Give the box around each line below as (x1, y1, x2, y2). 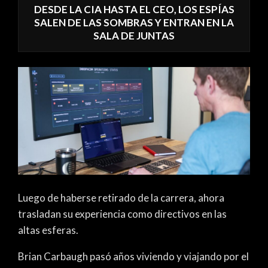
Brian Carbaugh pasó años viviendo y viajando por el (18, 249, 249, 263)
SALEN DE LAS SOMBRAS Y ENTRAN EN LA (34, 16, 234, 29)
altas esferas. (18, 223, 78, 236)
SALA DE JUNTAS (93, 29, 175, 42)
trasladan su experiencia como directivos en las (18, 207, 227, 220)
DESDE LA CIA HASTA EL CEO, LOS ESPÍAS (33, 3, 234, 16)
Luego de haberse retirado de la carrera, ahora (18, 191, 224, 204)
